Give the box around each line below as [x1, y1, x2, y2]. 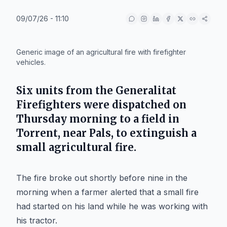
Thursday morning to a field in [16, 112, 179, 125]
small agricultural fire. [16, 141, 136, 154]
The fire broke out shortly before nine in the [16, 173, 187, 183]
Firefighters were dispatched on [16, 98, 186, 111]
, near [58, 127, 89, 139]
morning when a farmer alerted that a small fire [16, 187, 199, 197]
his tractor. [16, 215, 57, 225]
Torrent [16, 127, 58, 139]
